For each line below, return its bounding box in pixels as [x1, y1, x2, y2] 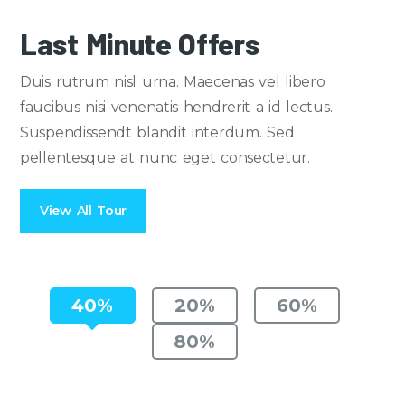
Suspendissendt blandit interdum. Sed [20, 123, 295, 141]
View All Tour [40, 202, 127, 219]
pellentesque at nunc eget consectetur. [20, 148, 310, 166]
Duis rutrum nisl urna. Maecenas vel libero [20, 72, 325, 90]
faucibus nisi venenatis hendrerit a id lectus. [20, 98, 333, 116]
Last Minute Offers [20, 25, 259, 61]
